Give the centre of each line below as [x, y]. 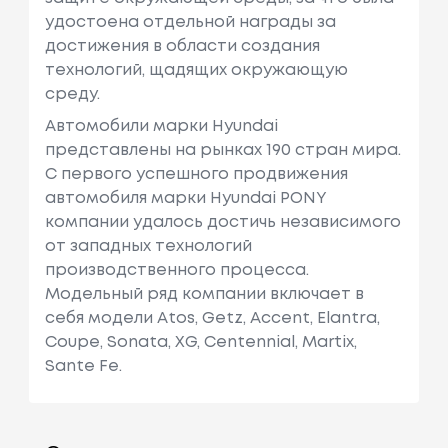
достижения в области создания [182, 46]
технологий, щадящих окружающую [196, 70]
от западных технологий [148, 246]
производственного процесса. [176, 270]
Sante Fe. [83, 366]
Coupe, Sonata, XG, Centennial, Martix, [200, 342]
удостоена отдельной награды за [190, 22]
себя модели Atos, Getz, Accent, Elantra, [212, 318]
